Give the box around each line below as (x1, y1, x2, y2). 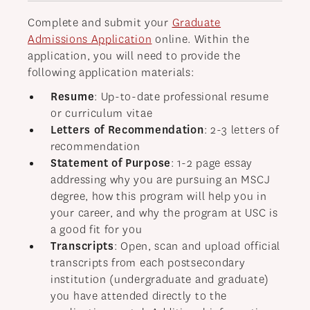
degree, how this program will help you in (51, 189, 267, 204)
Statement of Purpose (51, 156, 171, 171)
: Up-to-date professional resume (94, 89, 269, 104)
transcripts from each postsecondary (51, 255, 246, 271)
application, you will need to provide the (28, 48, 241, 64)
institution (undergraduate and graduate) (51, 272, 270, 287)
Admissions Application (28, 32, 152, 47)
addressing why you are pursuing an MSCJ (51, 172, 271, 188)
